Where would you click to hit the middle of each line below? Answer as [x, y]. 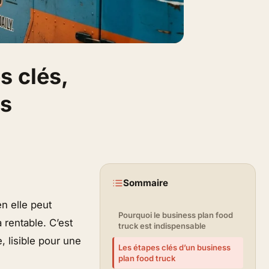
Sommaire [146, 183]
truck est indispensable [162, 226]
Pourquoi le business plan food [176, 215]
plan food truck [147, 258]
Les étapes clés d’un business [175, 248]
